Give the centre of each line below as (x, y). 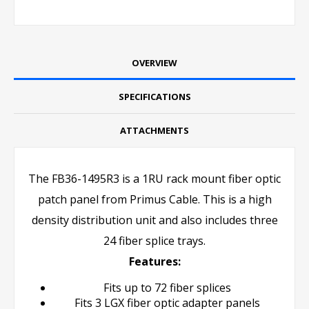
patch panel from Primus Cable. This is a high (154, 199)
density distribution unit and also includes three (154, 220)
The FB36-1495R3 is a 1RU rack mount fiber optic (154, 178)
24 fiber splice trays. (154, 240)
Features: (154, 261)
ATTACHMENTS (154, 130)
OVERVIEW (154, 62)
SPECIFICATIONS (154, 96)
